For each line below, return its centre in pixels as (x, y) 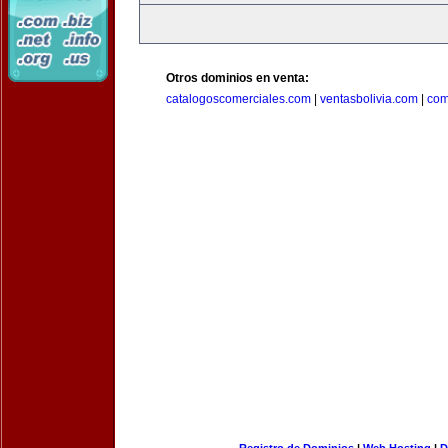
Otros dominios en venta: (237, 78)
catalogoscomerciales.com (238, 99)
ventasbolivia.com (369, 99)
